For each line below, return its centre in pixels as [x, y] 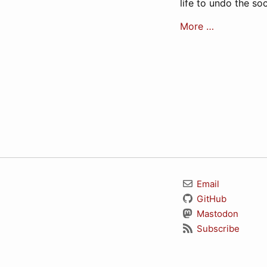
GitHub [210, 199]
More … [197, 26]
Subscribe [217, 229]
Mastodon [216, 214]
